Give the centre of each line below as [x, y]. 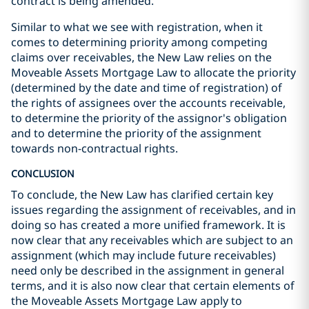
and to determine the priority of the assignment [136, 133]
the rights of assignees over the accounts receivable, [148, 103]
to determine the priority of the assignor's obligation [149, 118]
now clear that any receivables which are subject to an [152, 240]
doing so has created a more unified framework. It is [148, 225]
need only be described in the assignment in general [148, 270]
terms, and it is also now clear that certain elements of [153, 286]
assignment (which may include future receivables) [143, 255]
